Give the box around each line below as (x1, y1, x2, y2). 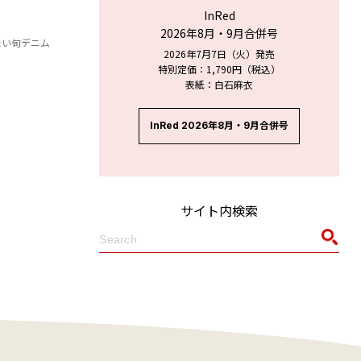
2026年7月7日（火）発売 (164, 46, 276, 60)
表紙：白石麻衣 (185, 77, 254, 91)
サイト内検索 (180, 200, 259, 220)
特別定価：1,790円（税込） (158, 61, 281, 76)
